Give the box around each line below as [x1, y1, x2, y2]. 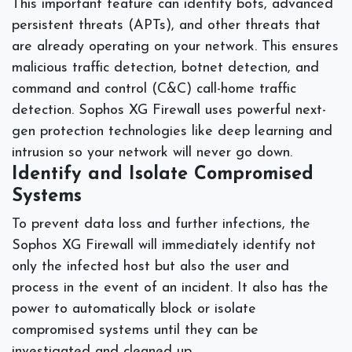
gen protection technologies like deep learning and [12, 123, 332, 139]
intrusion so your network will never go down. [12, 145, 297, 160]
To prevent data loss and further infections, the [12, 216, 310, 232]
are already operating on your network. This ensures [12, 38, 339, 54]
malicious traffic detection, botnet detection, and [12, 60, 319, 75]
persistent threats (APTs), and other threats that [12, 17, 321, 33]
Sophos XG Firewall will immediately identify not [12, 237, 316, 253]
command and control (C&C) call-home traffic [12, 81, 296, 97]
